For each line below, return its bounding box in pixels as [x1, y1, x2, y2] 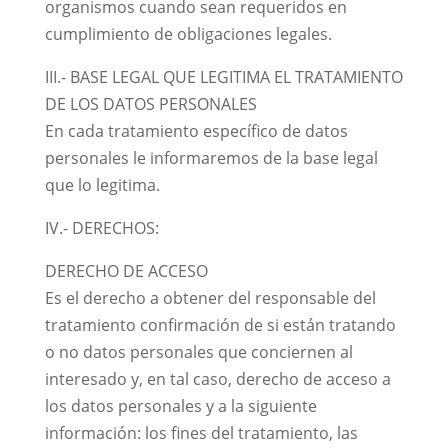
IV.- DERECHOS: [44, 217, 159, 239]
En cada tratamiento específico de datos [44, 120, 348, 142]
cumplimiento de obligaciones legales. [44, 23, 332, 45]
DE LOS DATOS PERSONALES [44, 93, 257, 115]
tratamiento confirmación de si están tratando [44, 314, 396, 336]
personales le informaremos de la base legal [44, 147, 378, 169]
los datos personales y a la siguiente [44, 395, 317, 417]
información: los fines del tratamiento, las [44, 422, 358, 444]
